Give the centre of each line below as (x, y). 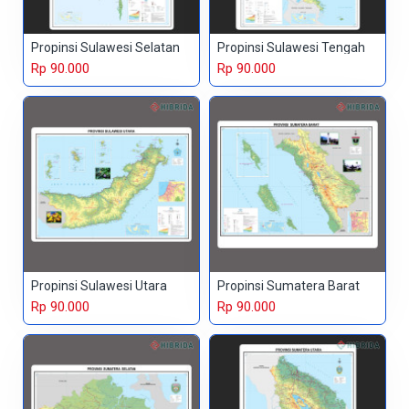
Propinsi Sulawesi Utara (99, 286)
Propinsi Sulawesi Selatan (105, 48)
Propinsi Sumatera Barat (288, 286)
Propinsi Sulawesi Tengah (291, 48)
